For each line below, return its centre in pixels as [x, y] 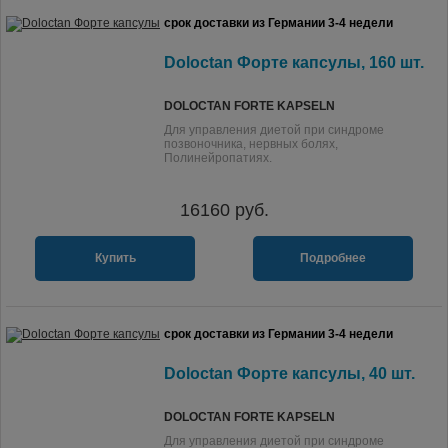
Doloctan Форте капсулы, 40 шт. [289, 373]
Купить [115, 258]
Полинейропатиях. [218, 158]
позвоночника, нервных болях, [251, 144]
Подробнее [333, 258]
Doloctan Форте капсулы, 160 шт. [294, 62]
